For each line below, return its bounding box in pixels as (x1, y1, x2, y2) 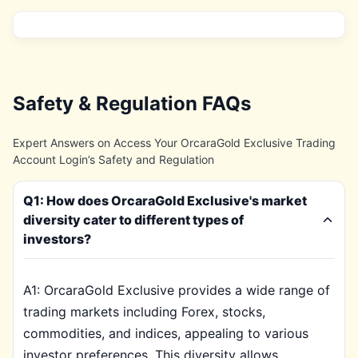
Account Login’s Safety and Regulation (13, 153, 214, 166)
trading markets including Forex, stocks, (23, 304, 265, 320)
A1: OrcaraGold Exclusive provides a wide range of (23, 282, 330, 298)
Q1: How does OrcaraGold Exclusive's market (23, 193, 307, 209)
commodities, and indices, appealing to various (23, 325, 308, 341)
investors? (23, 231, 91, 247)
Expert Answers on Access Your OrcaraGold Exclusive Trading (13, 136, 336, 149)
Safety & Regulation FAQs (13, 92, 251, 115)
